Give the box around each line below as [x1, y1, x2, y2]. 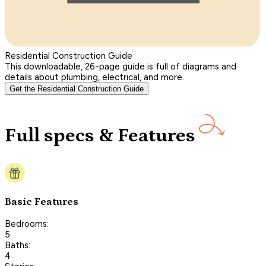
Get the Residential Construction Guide [9, 84, 144, 93]
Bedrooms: [5, 218, 49, 229]
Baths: [5, 239, 30, 251]
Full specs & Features [5, 125, 195, 147]
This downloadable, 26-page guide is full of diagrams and [5, 61, 236, 72]
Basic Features [5, 195, 78, 208]
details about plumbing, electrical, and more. [5, 71, 184, 83]
